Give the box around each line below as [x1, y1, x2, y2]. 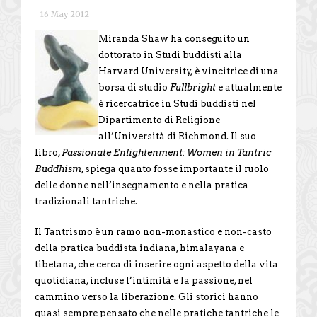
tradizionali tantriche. [35, 195, 137, 207]
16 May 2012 [40, 8, 89, 19]
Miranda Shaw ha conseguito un [98, 33, 250, 44]
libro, [35, 146, 62, 158]
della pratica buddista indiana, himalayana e [35, 242, 244, 253]
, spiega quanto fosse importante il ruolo [81, 163, 269, 174]
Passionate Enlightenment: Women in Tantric [62, 146, 271, 158]
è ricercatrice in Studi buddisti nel [98, 98, 256, 109]
